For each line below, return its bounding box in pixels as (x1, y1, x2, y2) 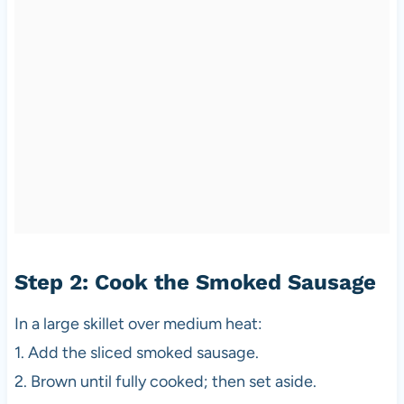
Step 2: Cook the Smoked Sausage (14, 269, 376, 295)
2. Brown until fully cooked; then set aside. (14, 371, 317, 391)
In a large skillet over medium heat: (14, 313, 262, 334)
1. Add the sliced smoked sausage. (14, 342, 259, 363)
